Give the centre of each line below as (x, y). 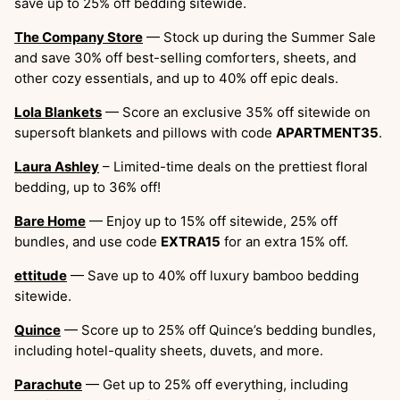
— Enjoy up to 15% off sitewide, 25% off (212, 221)
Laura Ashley (57, 167)
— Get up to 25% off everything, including (215, 385)
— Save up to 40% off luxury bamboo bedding (213, 276)
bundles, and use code (87, 242)
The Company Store (79, 37)
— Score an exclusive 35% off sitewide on (236, 112)
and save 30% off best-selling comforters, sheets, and (185, 58)
